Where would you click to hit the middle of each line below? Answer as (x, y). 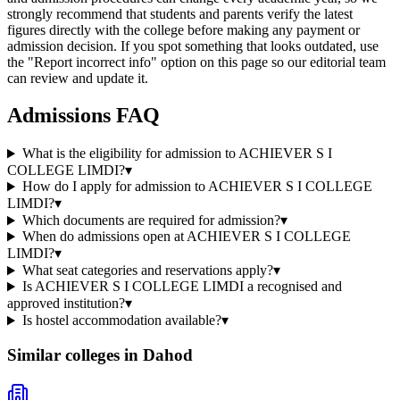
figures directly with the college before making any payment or (183, 29)
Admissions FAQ (83, 116)
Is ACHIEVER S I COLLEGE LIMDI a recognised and (182, 287)
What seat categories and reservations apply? (147, 271)
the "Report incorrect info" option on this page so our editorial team (196, 62)
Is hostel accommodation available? (121, 321)
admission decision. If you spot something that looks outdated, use (193, 46)
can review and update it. (78, 78)
